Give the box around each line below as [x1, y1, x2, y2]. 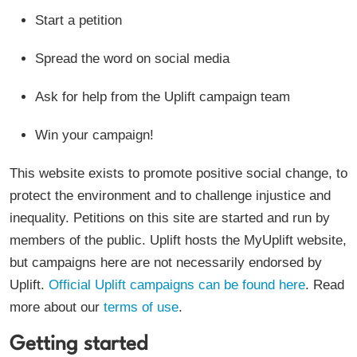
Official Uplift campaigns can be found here [49, 277, 305, 292]
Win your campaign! [35, 127, 154, 143]
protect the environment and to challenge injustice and [10, 188, 331, 203]
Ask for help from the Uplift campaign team [35, 89, 290, 104]
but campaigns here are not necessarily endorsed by [10, 255, 322, 270]
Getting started [10, 335, 147, 355]
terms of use [104, 300, 178, 315]
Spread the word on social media [35, 51, 229, 66]
